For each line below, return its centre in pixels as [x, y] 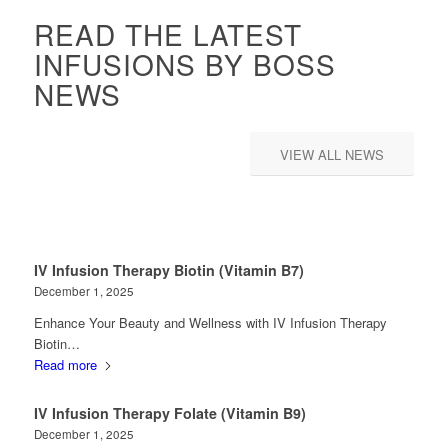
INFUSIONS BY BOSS [184, 64]
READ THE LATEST [167, 34]
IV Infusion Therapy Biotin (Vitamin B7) [168, 270]
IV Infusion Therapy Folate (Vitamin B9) [169, 413]
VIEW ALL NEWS [332, 155]
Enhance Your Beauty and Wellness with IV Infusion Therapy [210, 323]
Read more [65, 365]
